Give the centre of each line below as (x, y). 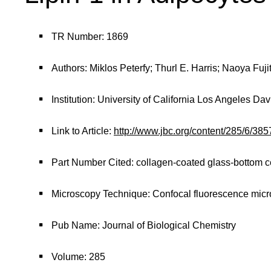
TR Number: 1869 (90, 37)
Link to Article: (83, 131)
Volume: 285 (78, 257)
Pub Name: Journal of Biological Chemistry (144, 225)
